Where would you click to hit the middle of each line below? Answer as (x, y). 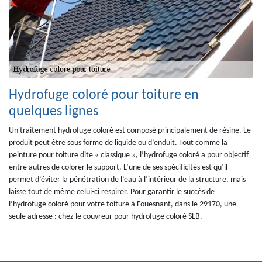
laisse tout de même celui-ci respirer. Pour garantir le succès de (112, 192)
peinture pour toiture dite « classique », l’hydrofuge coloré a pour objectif (129, 155)
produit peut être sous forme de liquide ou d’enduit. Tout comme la (118, 143)
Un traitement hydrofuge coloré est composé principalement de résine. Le (130, 130)
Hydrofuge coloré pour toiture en (104, 95)
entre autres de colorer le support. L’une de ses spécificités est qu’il (118, 167)
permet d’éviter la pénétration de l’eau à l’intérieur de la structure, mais (127, 180)
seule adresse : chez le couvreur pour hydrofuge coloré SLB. (106, 216)
